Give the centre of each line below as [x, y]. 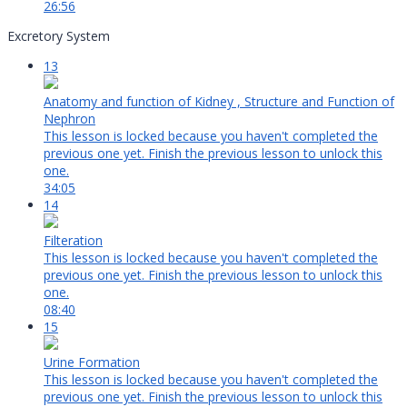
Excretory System [59, 36]
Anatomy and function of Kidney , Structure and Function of [219, 102]
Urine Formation [92, 362]
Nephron [69, 119]
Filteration [73, 241]
